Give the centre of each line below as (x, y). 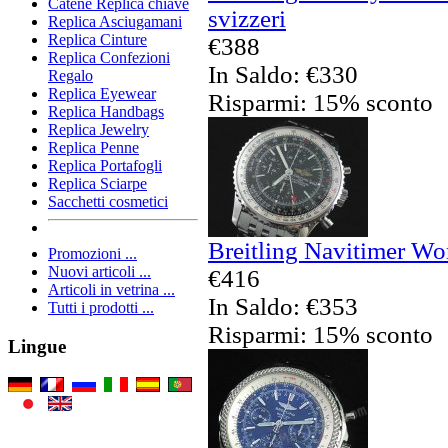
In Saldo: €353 (283, 306)
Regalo (70, 76)
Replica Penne (93, 148)
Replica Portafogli (105, 166)
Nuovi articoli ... (99, 272)
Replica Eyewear (102, 94)
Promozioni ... (92, 254)
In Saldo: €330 (283, 74)
